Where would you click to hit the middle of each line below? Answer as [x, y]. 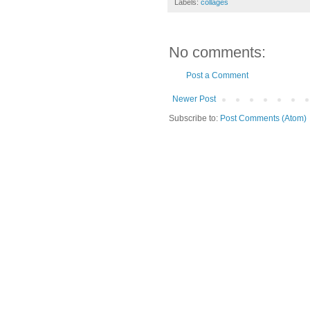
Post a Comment [217, 75]
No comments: [217, 52]
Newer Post [194, 99]
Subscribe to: [194, 118]
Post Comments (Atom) [263, 118]
